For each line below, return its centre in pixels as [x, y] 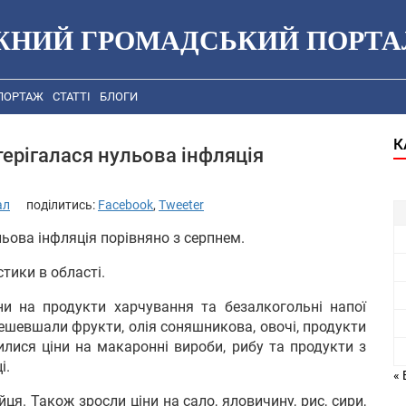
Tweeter [181, 204]
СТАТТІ [72, 97]
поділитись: [62, 204]
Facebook [126, 204]
